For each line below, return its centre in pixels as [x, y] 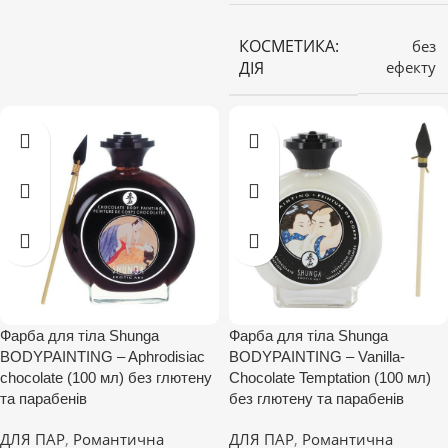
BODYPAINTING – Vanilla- [317, 356]
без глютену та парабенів [316, 398]
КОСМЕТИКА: [289, 45]
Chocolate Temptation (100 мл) [330, 377]
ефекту [411, 67]
